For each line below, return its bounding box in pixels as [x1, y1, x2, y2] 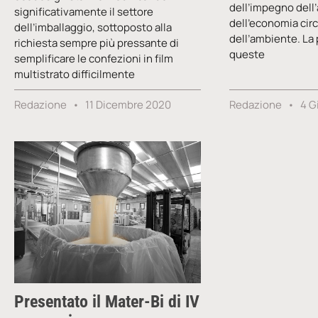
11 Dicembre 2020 [83, 97, 171, 112]
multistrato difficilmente [14, 66, 135, 82]
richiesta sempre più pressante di [14, 35, 179, 50]
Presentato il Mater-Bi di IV [14, 291, 199, 312]
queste [229, 46, 265, 62]
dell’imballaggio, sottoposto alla [14, 19, 172, 35]
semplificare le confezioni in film [14, 50, 173, 66]
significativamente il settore [14, 4, 153, 19]
